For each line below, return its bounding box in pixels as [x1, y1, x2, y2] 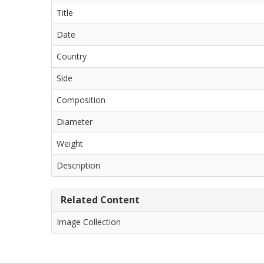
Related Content [61, 193, 140, 206]
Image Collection [57, 216, 121, 227]
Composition [57, 94, 105, 105]
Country [57, 51, 87, 62]
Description [57, 160, 100, 171]
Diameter [57, 116, 93, 127]
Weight [57, 138, 83, 149]
